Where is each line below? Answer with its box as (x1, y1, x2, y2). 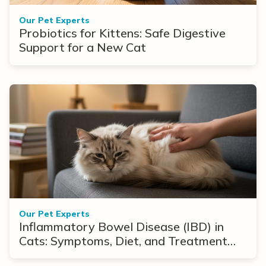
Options (19, 247, 63, 262)
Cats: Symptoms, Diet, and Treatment (19, 233, 227, 248)
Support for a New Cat (19, 40, 146, 55)
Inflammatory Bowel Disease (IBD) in (19, 218, 224, 234)
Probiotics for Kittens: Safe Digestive (19, 26, 226, 41)
